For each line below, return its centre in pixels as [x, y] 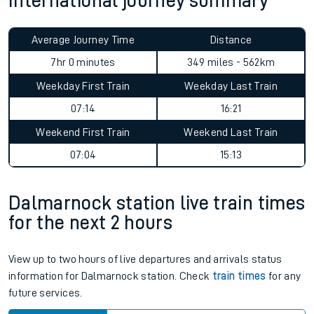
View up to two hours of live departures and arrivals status [145, 259]
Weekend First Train [83, 132]
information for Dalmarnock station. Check [110, 276]
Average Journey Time [83, 40]
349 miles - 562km [231, 62]
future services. [46, 293]
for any [284, 276]
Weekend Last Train [231, 132]
